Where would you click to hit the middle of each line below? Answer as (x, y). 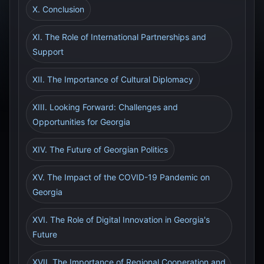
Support (48, 52)
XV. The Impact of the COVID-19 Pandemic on (121, 177)
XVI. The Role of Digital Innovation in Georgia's (121, 220)
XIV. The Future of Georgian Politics (100, 149)
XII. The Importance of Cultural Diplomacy (113, 79)
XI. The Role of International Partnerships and (119, 37)
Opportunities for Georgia (81, 122)
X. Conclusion (58, 9)
